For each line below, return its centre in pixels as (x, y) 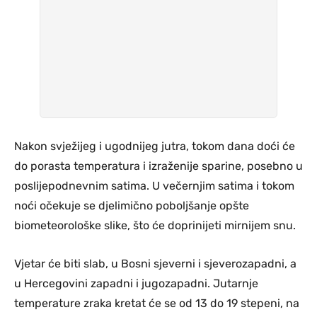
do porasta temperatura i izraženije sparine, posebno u (158, 166)
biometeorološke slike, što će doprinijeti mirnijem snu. (155, 225)
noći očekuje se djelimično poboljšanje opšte (132, 205)
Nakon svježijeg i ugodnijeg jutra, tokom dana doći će (155, 146)
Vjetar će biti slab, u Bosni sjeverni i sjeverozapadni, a (155, 263)
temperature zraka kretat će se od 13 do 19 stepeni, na (157, 303)
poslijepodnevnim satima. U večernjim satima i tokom (154, 185)
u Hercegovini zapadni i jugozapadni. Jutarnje (136, 283)
